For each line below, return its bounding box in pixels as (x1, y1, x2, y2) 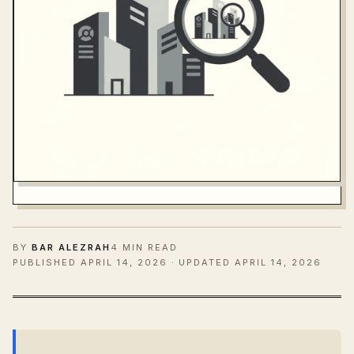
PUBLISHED (13, 257, 81, 268)
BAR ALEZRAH (31, 242, 111, 253)
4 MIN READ (110, 242, 178, 253)
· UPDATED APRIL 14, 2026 (167, 257, 322, 268)
